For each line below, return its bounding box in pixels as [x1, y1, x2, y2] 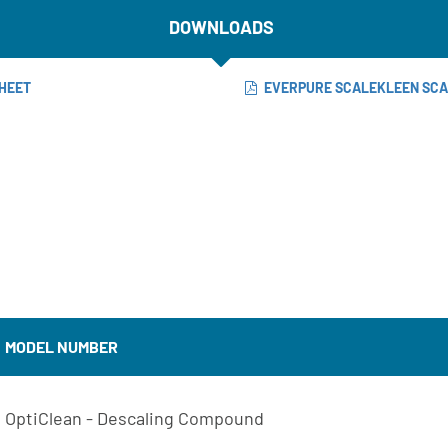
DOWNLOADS [168, 16, 274, 39]
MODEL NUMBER [5, 336, 118, 356]
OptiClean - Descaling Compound [5, 406, 264, 429]
